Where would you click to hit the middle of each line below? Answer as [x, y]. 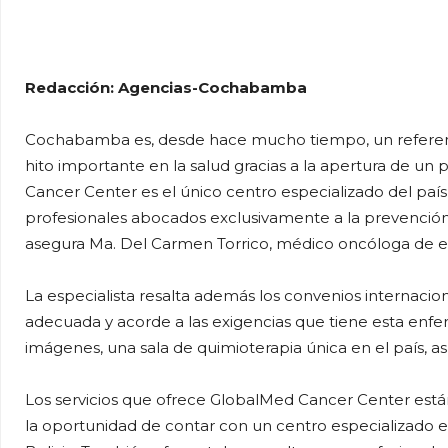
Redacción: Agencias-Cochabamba [166, 87]
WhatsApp [180, 27]
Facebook [314, 27]
